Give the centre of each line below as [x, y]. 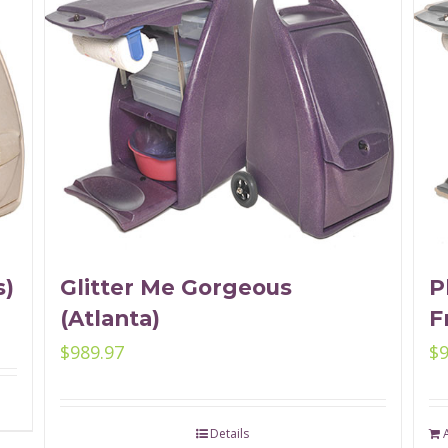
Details [230, 434]
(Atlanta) [109, 318]
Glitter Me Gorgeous [175, 287]
